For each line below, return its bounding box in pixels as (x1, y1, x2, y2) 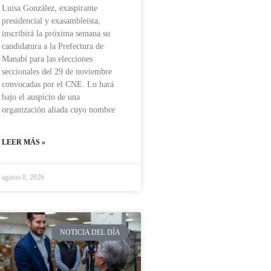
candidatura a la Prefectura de (2, 42, 103, 51)
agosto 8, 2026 (2, 173, 44, 182)
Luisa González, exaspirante (2, 4, 97, 13)
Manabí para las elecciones (2, 54, 93, 64)
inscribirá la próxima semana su (2, 29, 110, 39)
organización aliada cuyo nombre (2, 105, 115, 115)
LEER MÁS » (2, 138, 45, 147)
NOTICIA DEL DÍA (60, 228, 121, 237)
